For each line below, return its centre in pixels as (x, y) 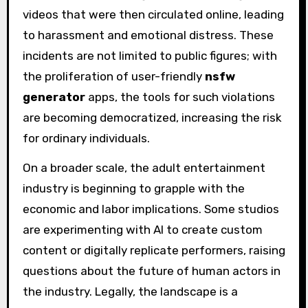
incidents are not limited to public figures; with (150, 55)
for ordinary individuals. (86, 138)
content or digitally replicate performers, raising (154, 250)
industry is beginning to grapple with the (133, 188)
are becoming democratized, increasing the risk (152, 117)
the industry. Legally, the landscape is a (130, 291)
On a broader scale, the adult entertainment (144, 167)
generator (54, 97)
